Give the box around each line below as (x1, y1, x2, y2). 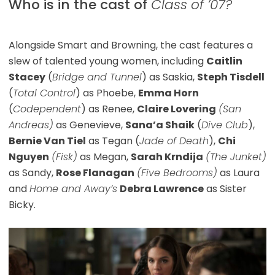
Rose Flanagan (55, 165, 134, 180)
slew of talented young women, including (8, 53, 206, 68)
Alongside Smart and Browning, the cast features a (8, 37, 253, 52)
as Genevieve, (53, 117, 125, 132)
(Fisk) (51, 149, 77, 164)
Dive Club (201, 117, 248, 132)
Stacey (8, 69, 45, 84)
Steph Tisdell (196, 69, 265, 84)
